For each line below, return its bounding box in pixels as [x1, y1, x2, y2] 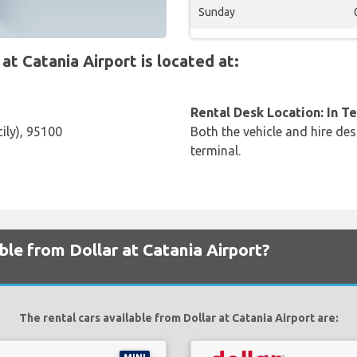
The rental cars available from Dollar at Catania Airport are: [18, 312, 339, 324]
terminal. [190, 143, 241, 158]
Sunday [198, 6, 235, 18]
